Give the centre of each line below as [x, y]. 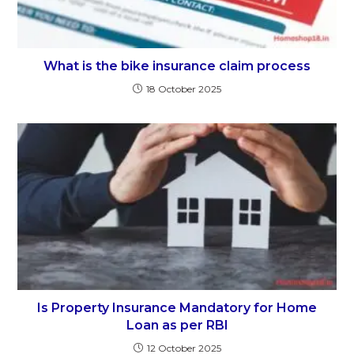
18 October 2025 [184, 89]
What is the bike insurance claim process [177, 66]
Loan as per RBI [177, 326]
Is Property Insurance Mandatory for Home [177, 308]
